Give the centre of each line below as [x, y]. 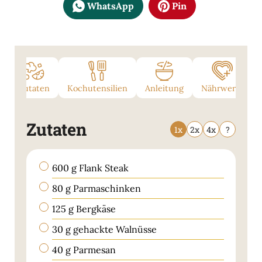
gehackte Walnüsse [115, 229]
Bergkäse [96, 208]
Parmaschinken [107, 188]
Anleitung [164, 88]
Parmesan [94, 249]
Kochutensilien [97, 88]
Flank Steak [104, 168]
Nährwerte [223, 88]
